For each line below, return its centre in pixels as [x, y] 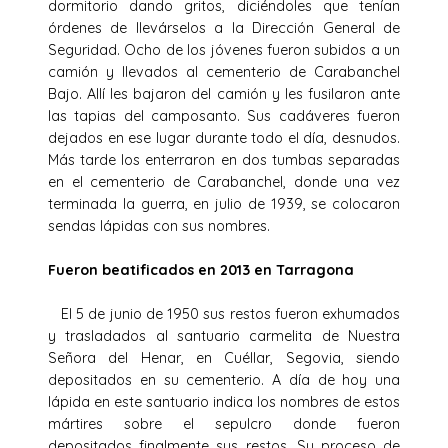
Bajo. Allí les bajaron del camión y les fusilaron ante [224, 93]
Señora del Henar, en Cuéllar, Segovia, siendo [224, 357]
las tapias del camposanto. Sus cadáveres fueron [224, 115]
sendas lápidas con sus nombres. [159, 225]
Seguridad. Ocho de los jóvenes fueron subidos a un [224, 49]
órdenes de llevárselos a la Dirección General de [224, 27]
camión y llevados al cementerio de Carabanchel [224, 71]
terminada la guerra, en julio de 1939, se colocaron [224, 203]
